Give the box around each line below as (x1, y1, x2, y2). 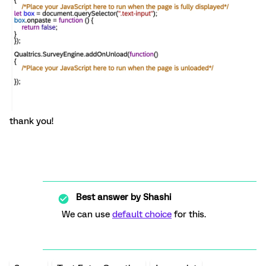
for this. (172, 209, 206, 220)
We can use (62, 209, 112, 220)
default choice (112, 209, 172, 220)
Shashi (141, 192, 171, 203)
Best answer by (76, 192, 141, 203)
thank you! (9, 116, 56, 127)
